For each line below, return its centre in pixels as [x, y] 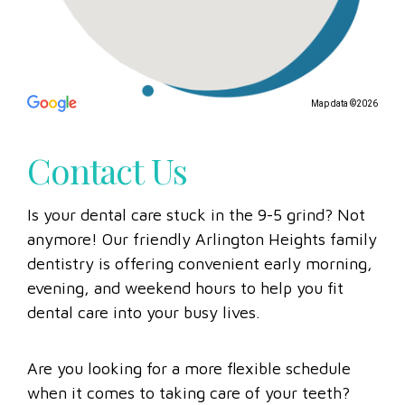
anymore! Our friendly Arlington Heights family [202, 263]
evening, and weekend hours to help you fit [185, 312]
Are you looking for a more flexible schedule [189, 392]
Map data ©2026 [344, 127]
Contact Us [107, 193]
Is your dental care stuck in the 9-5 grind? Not [196, 239]
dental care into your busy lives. [144, 336]
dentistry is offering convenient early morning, [200, 287]
